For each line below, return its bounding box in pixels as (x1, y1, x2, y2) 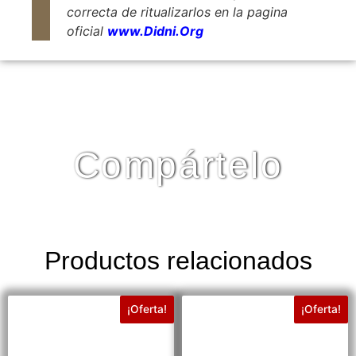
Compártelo (72, 144, 284, 186)
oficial (67, 23, 107, 40)
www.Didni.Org (107, 23, 203, 40)
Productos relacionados (44, 246, 312, 275)
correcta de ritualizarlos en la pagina (67, 4, 288, 21)
